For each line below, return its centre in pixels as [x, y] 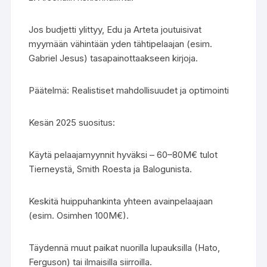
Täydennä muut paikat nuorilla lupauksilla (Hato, [125, 248]
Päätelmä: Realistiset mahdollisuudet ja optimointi [129, 90]
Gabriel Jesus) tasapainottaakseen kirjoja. [114, 58]
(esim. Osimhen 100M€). [79, 215]
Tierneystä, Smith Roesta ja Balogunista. [111, 169]
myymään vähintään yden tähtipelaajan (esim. [121, 44]
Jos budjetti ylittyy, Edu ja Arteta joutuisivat [115, 30]
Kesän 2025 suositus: [72, 122]
